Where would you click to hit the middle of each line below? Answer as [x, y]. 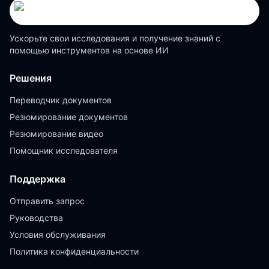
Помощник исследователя [64, 150]
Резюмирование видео [56, 134]
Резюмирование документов [69, 117]
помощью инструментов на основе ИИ [89, 50]
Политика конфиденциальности [74, 251]
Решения [31, 78]
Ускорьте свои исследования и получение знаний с [115, 38]
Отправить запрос [47, 201]
